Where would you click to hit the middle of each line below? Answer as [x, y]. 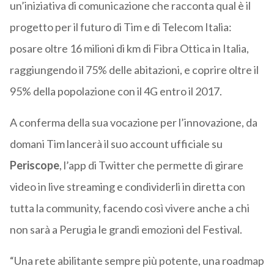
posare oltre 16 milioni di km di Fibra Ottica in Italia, [129, 49]
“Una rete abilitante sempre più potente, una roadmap [137, 261]
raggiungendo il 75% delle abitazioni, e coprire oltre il [134, 70]
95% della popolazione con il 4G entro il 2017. [116, 91]
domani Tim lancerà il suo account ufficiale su [116, 144]
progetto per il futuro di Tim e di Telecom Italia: [120, 27]
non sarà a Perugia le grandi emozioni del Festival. [126, 230]
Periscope [34, 165]
